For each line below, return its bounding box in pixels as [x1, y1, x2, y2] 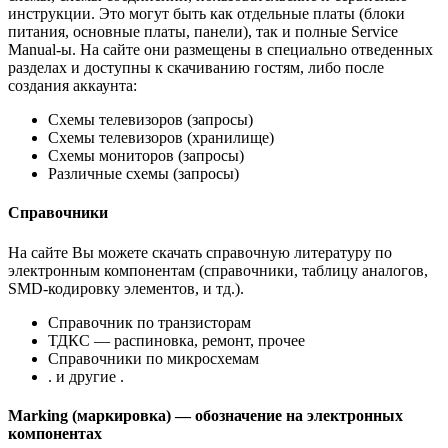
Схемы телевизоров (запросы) [48, 111, 253, 129]
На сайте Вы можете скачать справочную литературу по [8, 243, 392, 261]
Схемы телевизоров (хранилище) [48, 129, 274, 147]
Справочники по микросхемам [48, 349, 259, 367]
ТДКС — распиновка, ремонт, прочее [48, 331, 305, 349]
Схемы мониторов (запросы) [48, 147, 244, 165]
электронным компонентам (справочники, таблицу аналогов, [8, 261, 428, 279]
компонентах [8, 424, 102, 442]
